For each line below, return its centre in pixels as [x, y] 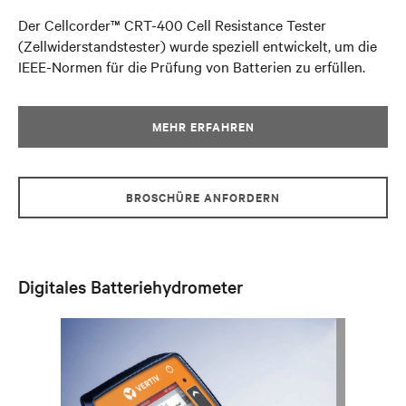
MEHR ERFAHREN [203, 126]
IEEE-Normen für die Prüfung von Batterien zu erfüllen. [192, 66]
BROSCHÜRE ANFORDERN [203, 197]
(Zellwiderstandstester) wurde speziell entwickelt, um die [198, 45]
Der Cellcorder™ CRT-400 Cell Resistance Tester [172, 24]
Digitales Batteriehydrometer [130, 286]
